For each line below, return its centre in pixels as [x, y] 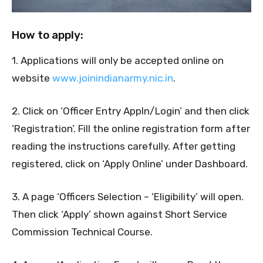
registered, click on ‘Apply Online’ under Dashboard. [130, 164]
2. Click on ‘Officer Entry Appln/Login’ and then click [131, 111]
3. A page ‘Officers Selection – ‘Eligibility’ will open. [128, 197]
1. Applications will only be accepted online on [118, 61]
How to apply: [48, 35]
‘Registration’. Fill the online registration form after [131, 129]
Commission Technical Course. [82, 232]
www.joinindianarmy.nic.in [113, 78]
